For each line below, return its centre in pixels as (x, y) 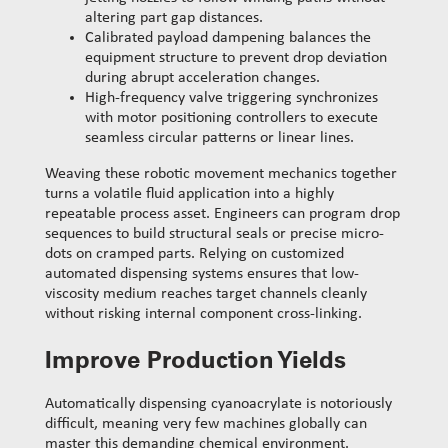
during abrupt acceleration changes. (202, 77)
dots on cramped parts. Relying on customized (194, 253)
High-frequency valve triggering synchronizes (231, 97)
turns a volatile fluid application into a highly (189, 193)
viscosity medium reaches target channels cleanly (206, 293)
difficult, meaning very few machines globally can (206, 423)
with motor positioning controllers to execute (231, 117)
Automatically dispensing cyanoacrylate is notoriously (218, 403)
